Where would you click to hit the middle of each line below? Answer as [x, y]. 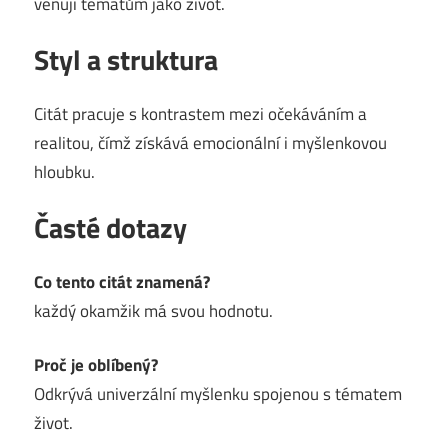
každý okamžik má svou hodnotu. [153, 310]
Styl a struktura [126, 59]
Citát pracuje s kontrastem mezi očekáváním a [200, 113]
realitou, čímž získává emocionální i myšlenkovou [210, 142]
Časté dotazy [110, 227]
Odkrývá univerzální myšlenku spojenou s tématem [218, 394]
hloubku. [64, 171]
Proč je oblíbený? [96, 365]
